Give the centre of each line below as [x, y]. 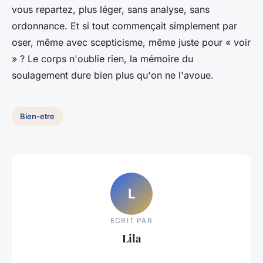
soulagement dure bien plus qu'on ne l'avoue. [113, 75]
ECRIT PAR [131, 220]
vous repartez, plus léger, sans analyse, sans [111, 10]
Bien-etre [38, 117]
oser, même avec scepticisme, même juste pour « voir [131, 43]
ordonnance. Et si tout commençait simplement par [124, 26]
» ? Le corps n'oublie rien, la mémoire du [102, 59]
